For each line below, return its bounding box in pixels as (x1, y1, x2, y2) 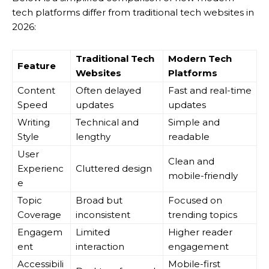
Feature (17, 60, 56, 72)
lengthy (76, 131, 110, 143)
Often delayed (76, 85, 141, 97)
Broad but (76, 195, 122, 207)
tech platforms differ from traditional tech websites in (12, 7, 254, 19)
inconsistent (76, 209, 130, 221)
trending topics (168, 209, 237, 221)
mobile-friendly (168, 170, 238, 182)
